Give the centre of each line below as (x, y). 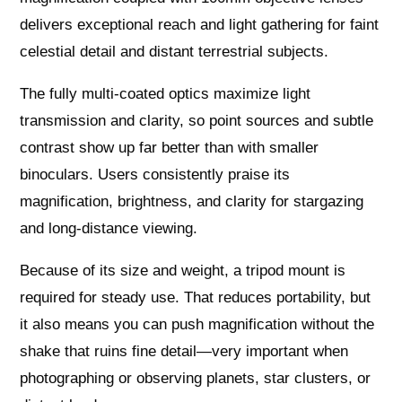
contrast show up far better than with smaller (170, 147)
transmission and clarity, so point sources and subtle (197, 120)
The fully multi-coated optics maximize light (166, 93)
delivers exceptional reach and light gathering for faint (200, 24)
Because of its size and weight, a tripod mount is (183, 270)
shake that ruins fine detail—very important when (184, 351)
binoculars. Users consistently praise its (155, 174)
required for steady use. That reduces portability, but (196, 297)
